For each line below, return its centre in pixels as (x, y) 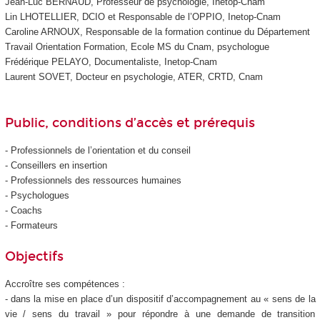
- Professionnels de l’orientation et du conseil (97, 151)
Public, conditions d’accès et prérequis (130, 122)
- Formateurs (31, 226)
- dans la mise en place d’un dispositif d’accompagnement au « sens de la (160, 299)
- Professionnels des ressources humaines (93, 181)
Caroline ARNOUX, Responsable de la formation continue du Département (157, 32)
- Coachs (23, 211)
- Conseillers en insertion (56, 166)
